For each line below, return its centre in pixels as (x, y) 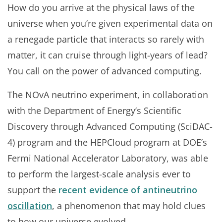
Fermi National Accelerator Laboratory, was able (108, 158)
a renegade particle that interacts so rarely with (106, 39)
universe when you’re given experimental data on (110, 23)
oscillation (30, 206)
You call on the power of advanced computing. (105, 71)
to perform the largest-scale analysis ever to (99, 174)
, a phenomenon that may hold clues (129, 206)
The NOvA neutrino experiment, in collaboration (108, 95)
